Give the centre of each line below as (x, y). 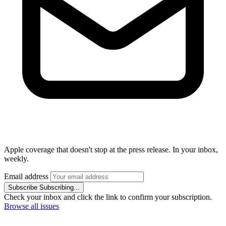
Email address (26, 176)
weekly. (16, 158)
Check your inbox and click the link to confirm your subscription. (108, 197)
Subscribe (23, 187)
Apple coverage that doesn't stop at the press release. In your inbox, (111, 149)
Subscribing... (60, 187)
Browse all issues (32, 206)
